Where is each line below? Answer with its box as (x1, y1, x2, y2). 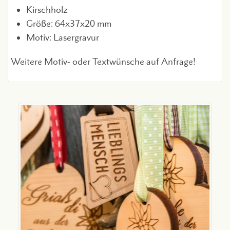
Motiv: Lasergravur (26, 32, 99, 43)
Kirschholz (26, 4, 68, 15)
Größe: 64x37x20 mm (26, 18, 111, 29)
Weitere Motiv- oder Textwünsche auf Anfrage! (11, 56, 196, 67)
